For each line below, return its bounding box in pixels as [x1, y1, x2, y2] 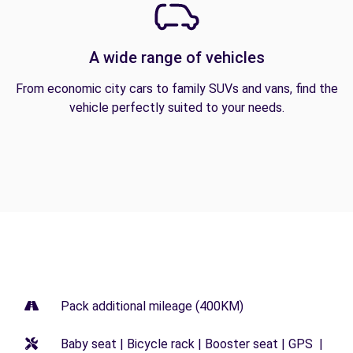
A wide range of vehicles [88, 48, 265, 67]
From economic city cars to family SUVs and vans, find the [15, 81, 338, 96]
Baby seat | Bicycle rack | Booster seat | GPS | [61, 336, 323, 351]
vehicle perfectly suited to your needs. [69, 100, 284, 115]
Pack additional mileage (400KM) [61, 299, 243, 314]
